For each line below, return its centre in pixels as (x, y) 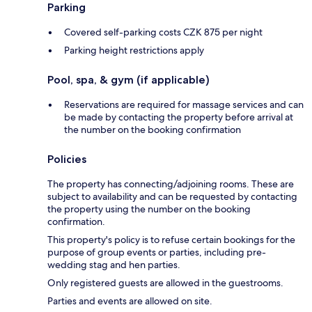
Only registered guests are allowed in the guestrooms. (165, 282)
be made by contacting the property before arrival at (179, 117)
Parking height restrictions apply (134, 50)
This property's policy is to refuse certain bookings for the (171, 239)
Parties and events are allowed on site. (130, 301)
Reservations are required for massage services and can (184, 104)
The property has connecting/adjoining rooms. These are (171, 184)
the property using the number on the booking (149, 209)
